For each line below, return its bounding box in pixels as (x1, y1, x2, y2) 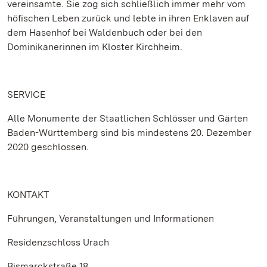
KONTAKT (7, 189, 49, 200)
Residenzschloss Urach (7, 237, 109, 248)
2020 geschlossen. (7, 141, 89, 153)
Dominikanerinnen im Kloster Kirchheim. (7, 41, 182, 52)
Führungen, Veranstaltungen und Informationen (7, 213, 214, 224)
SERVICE (7, 89, 45, 100)
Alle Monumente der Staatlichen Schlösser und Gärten (7, 113, 248, 124)
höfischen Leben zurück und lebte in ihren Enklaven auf (7, 13, 249, 24)
